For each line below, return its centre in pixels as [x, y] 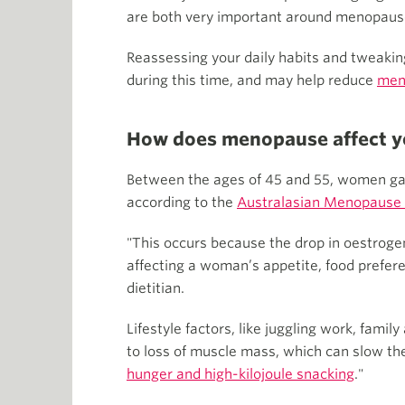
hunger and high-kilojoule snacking [240, 374]
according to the [182, 202]
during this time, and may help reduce [252, 80]
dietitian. [155, 288]
